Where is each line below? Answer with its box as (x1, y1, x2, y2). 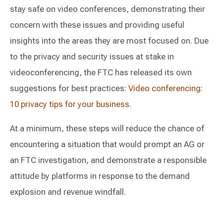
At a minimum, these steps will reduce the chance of (10, 123, 204, 133)
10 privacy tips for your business (10, 99, 129, 109)
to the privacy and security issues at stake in (10, 52, 174, 61)
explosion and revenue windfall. (10, 187, 126, 197)
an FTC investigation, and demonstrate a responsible (10, 155, 207, 165)
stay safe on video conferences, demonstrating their (10, 4, 205, 14)
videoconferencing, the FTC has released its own (10, 67, 192, 77)
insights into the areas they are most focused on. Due (10, 36, 209, 46)
